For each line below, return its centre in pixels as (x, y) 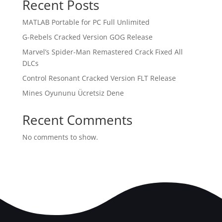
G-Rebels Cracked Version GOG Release (87, 37)
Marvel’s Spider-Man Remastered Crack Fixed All (102, 52)
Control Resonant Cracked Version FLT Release (99, 78)
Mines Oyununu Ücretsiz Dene (73, 93)
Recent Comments (77, 120)
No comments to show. (60, 137)
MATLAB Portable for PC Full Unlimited (86, 22)
